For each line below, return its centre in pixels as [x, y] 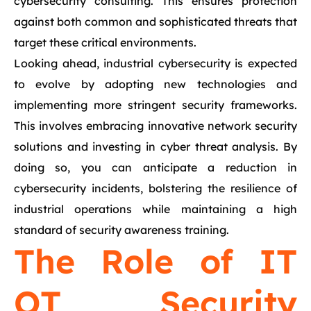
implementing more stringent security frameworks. [155, 105]
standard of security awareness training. [121, 230]
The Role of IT [155, 261]
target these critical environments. [105, 42]
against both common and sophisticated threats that [155, 22]
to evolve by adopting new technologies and [155, 84]
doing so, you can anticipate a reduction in [155, 167]
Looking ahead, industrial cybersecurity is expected [155, 63]
